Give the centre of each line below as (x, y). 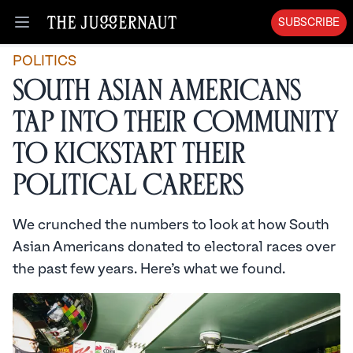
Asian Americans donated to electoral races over (174, 247)
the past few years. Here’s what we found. (149, 269)
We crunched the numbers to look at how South (171, 225)
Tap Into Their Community (176, 123)
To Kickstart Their (129, 154)
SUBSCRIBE (309, 23)
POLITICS (45, 61)
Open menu (56, 30)
